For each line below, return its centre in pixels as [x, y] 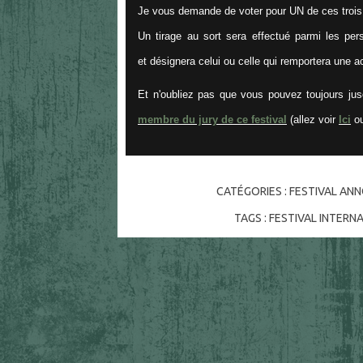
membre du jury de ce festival [212, 119]
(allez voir [313, 119]
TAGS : [251, 218]
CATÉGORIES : [252, 192]
